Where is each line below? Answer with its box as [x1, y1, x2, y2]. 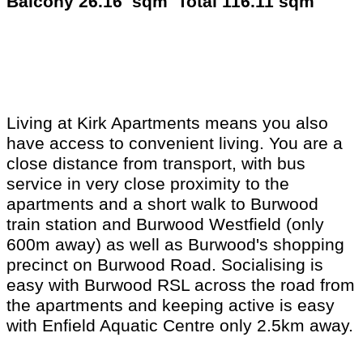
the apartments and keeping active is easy [6, 296, 335, 316]
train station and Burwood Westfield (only [6, 215, 324, 235]
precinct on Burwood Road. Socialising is [6, 255, 323, 275]
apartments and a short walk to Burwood [6, 194, 318, 215]
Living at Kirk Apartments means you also [6, 113, 328, 134]
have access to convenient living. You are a [6, 134, 343, 154]
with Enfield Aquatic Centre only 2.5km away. [6, 316, 353, 336]
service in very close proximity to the [6, 174, 289, 194]
